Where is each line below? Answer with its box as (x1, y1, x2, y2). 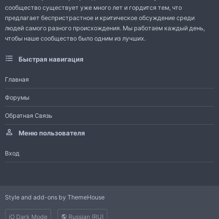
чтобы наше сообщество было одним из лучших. (5, 35, 146, 43)
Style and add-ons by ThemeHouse (5, 194, 105, 201)
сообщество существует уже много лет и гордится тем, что (5, 4, 182, 12)
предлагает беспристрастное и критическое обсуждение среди (5, 14, 195, 22)
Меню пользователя (19, 129, 85, 137)
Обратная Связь (5, 111, 52, 119)
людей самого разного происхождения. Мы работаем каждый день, (5, 24, 205, 32)
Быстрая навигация (19, 55, 84, 64)
